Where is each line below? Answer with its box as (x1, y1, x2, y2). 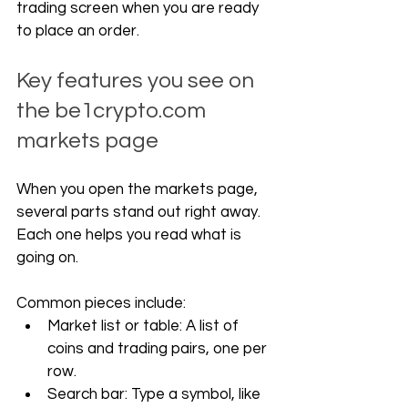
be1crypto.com (55, 99, 206, 122)
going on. (16, 250, 78, 266)
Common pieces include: (16, 295, 186, 311)
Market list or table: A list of (47, 318, 242, 334)
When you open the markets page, (16, 181, 261, 198)
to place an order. (16, 23, 139, 39)
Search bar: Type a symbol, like (47, 386, 264, 403)
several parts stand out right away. (16, 204, 264, 220)
